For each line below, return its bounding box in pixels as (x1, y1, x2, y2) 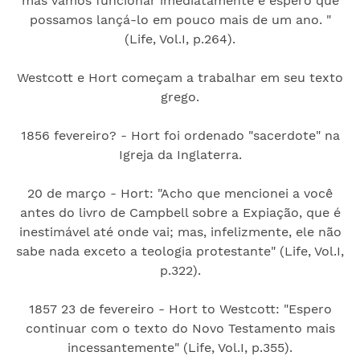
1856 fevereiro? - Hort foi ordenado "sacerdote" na (20, 127, 340, 143)
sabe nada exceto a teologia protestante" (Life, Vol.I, (16, 243, 344, 259)
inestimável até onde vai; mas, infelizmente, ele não (18, 223, 342, 239)
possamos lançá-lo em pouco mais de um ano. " (29, 11, 331, 27)
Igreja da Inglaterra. (118, 146, 242, 162)
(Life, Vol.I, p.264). (125, 31, 235, 47)
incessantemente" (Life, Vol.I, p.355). (67, 339, 292, 355)
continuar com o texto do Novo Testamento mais (25, 320, 335, 336)
